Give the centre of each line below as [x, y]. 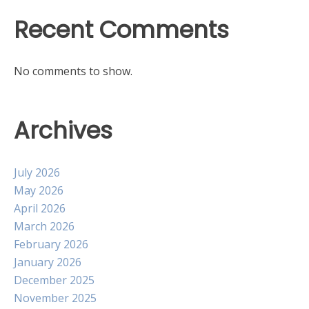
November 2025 [55, 298]
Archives [63, 131]
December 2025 [54, 280]
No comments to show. [73, 71]
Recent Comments [121, 30]
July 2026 [37, 172]
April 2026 [40, 208]
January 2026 [48, 262]
